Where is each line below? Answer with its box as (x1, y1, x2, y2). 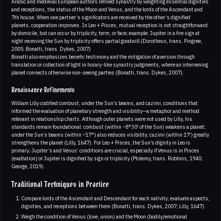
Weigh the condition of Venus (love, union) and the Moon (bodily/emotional (21, 213, 187, 220)
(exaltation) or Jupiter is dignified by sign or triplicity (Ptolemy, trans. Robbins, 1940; (11, 154, 203, 162)
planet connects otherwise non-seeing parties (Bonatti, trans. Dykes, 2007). (11, 69, 184, 76)
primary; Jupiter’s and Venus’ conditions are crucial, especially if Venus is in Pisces (11, 147, 199, 154)
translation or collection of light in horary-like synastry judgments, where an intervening (11, 61, 208, 68)
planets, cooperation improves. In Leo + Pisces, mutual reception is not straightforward (11, 21, 208, 29)
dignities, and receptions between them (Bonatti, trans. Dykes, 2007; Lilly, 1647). (21, 202, 206, 210)
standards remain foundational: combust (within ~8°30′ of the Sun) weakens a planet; (11, 123, 206, 130)
